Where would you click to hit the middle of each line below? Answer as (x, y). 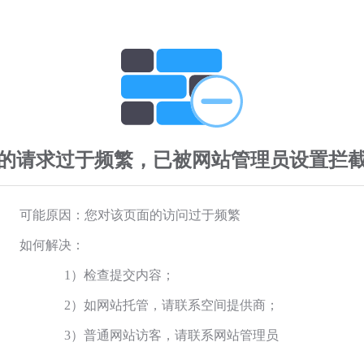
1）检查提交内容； (119, 275)
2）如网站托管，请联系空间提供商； (171, 305)
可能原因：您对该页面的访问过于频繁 (130, 214)
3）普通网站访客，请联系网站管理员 (171, 335)
